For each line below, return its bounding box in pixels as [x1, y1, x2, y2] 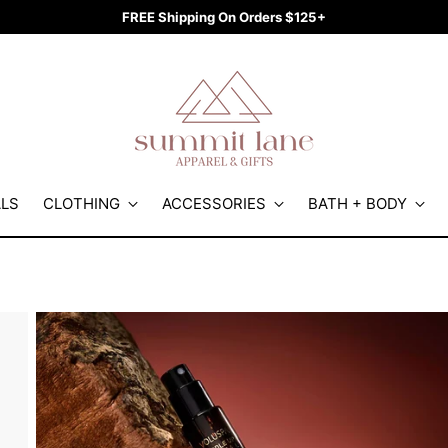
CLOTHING [43, 194, 120, 213]
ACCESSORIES [162, 194, 266, 213]
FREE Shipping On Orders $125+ [122, 8, 326, 25]
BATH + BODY [308, 194, 407, 213]
